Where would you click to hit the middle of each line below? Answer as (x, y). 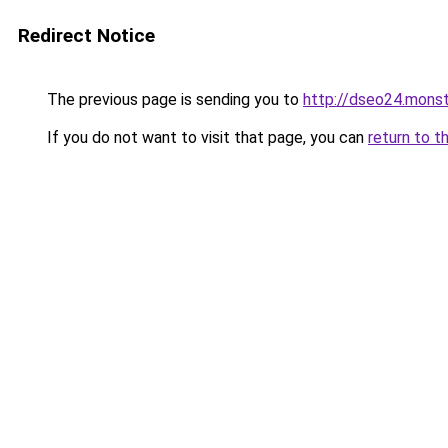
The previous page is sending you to (173, 99)
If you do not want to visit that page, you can (205, 137)
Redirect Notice (86, 35)
